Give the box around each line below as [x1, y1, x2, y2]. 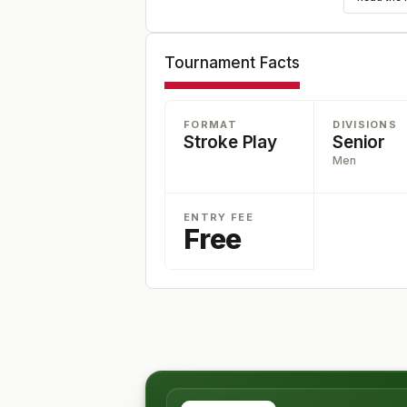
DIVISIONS [333, 118, 398, 131]
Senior [333, 132, 386, 153]
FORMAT [184, 118, 237, 131]
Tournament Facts [164, 54, 300, 72]
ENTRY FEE [184, 211, 253, 223]
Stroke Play [184, 132, 277, 153]
